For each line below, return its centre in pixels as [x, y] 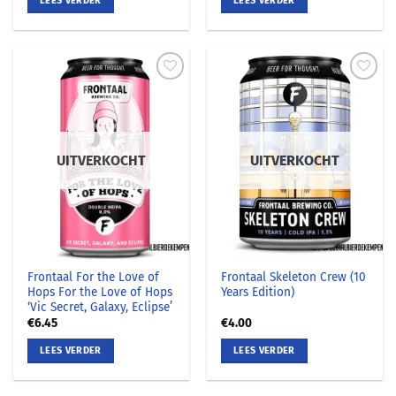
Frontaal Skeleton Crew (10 [294, 278]
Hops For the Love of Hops [100, 293]
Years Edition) [258, 293]
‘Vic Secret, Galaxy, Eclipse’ [100, 308]
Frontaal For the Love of [94, 278]
